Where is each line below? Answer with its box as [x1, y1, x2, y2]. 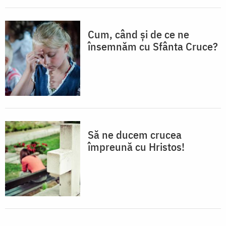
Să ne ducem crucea [88, 127, 182, 142]
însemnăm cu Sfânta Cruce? [88, 39, 218, 54]
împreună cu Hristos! [88, 139, 185, 154]
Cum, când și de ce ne [88, 27, 189, 42]
